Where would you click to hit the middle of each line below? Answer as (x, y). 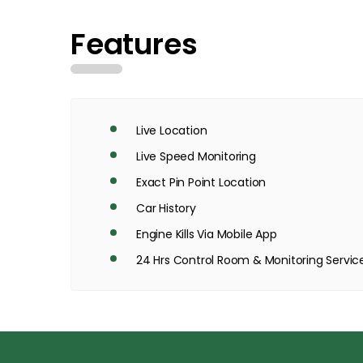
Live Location (172, 130)
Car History (166, 208)
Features (134, 44)
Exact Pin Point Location (201, 182)
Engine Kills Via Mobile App (207, 234)
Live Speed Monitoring (196, 156)
